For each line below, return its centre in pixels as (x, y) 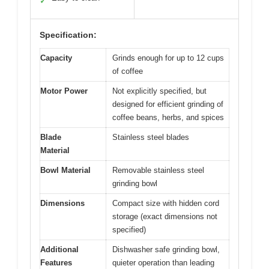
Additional (59, 249)
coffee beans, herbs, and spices (168, 117)
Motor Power (64, 91)
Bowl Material (65, 170)
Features (56, 263)
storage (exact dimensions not (165, 216)
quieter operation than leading (163, 263)
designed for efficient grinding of (168, 104)
